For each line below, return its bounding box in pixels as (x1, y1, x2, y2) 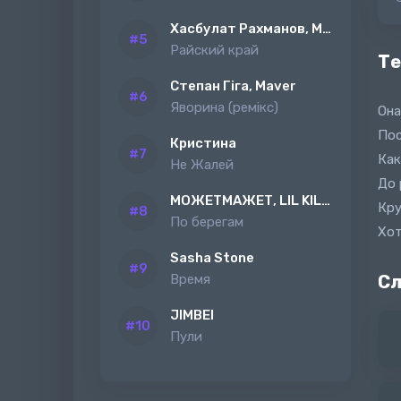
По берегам (170, 214, 243, 230)
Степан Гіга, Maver (170, 78, 296, 94)
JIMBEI (170, 307, 214, 323)
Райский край (170, 42, 259, 58)
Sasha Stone (170, 250, 254, 266)
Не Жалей (170, 157, 234, 173)
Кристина (170, 135, 236, 151)
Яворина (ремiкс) (170, 99, 278, 115)
